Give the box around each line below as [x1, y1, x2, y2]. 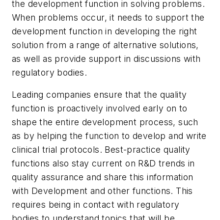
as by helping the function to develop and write [12, 131, 207, 141]
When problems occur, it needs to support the [12, 12, 205, 23]
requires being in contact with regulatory [12, 199, 180, 210]
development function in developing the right [12, 26, 197, 36]
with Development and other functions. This [12, 186, 193, 196]
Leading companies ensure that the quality [12, 89, 187, 100]
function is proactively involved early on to [12, 103, 188, 114]
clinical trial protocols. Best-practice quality [12, 144, 191, 155]
